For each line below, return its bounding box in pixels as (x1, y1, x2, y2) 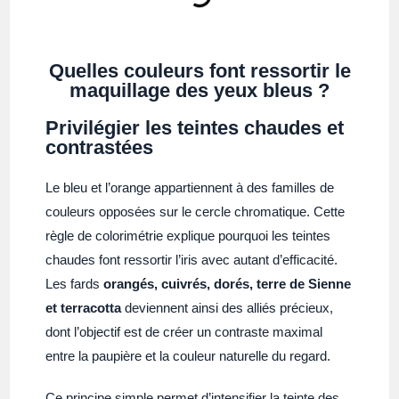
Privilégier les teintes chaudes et (45, 116, 345, 139)
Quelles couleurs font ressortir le (48, 59, 351, 82)
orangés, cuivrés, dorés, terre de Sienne (103, 275, 352, 291)
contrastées (45, 135, 154, 159)
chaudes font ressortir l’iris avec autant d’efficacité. (45, 251, 338, 267)
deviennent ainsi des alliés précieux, (121, 299, 334, 315)
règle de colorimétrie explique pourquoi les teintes (45, 227, 331, 243)
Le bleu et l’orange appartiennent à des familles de (45, 179, 335, 195)
